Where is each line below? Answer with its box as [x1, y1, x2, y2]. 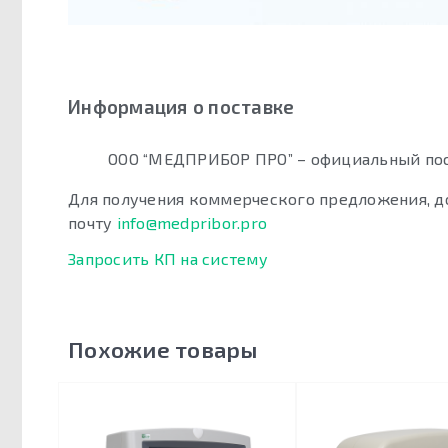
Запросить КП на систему [68, 249, 268, 269]
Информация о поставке [68, 95, 295, 119]
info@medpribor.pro [116, 213, 267, 233]
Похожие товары [68, 336, 258, 364]
